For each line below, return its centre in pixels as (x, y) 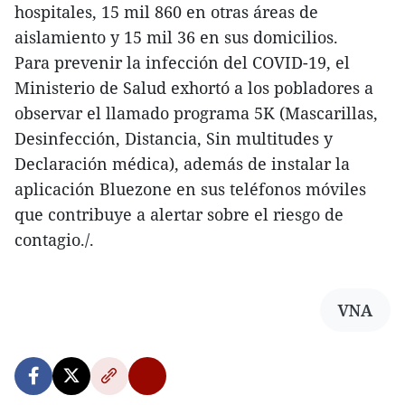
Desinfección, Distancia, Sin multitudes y (174, 138)
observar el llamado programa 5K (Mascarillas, (196, 113)
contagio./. (54, 239)
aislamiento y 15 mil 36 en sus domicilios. (176, 37)
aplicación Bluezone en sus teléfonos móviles (190, 188)
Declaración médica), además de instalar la (182, 163)
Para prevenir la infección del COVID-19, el (182, 62)
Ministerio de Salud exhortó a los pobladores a (194, 87)
